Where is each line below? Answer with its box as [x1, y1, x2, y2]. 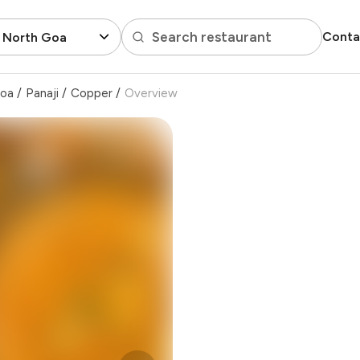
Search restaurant [151, 28, 272, 45]
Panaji [26, 86, 59, 100]
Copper [71, 86, 112, 100]
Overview [125, 86, 178, 100]
